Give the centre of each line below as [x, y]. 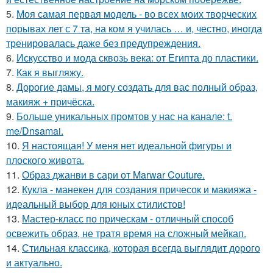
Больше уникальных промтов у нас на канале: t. [124, 116]
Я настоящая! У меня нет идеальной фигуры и [127, 145]
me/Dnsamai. [35, 130]
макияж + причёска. [50, 101]
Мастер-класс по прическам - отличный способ [128, 218]
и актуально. [34, 262]
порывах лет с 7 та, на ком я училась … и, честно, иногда [134, 28]
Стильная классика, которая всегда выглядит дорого [141, 247]
